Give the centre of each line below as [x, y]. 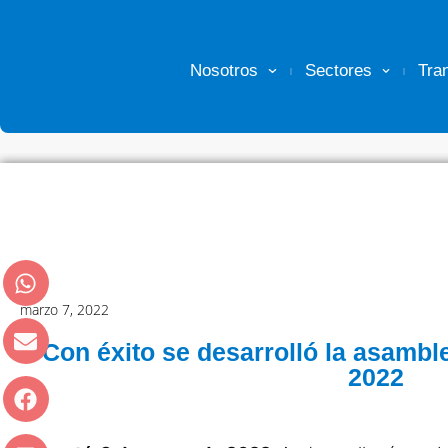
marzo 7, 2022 [64, 309]
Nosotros [224, 70]
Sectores [338, 70]
